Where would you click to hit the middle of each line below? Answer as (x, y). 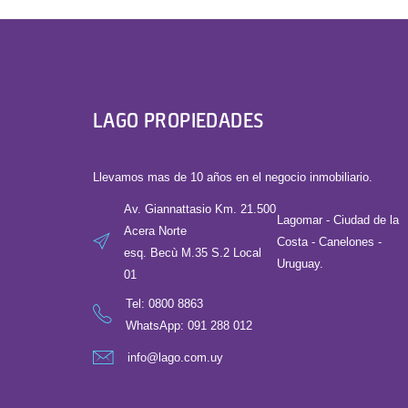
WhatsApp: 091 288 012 (189, 326)
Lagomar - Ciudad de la (338, 220)
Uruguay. (300, 264)
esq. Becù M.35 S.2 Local (193, 253)
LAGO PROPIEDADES (178, 120)
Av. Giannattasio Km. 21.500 (200, 209)
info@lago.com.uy (175, 357)
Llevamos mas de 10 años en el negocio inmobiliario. (233, 177)
